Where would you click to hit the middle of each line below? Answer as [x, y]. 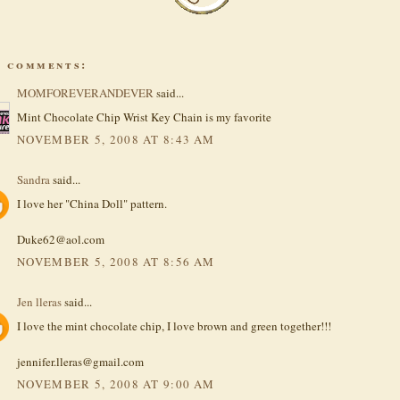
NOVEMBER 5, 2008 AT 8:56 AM [116, 262]
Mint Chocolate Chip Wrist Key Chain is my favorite [144, 117]
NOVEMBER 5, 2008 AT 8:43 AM [116, 140]
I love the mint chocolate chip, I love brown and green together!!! [174, 325]
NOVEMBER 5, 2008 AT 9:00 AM [116, 384]
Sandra [33, 180]
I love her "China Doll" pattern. [92, 203]
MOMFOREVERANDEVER [85, 93]
